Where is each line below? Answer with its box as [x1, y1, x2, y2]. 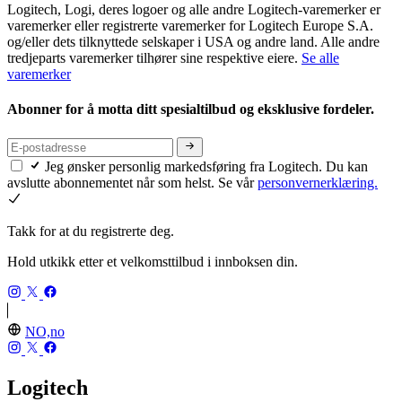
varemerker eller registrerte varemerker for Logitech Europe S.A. [7, 18, 373, 34]
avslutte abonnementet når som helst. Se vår [7, 175, 258, 191]
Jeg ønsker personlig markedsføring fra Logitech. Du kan [45, 159, 368, 175]
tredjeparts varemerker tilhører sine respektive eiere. [7, 50, 301, 66]
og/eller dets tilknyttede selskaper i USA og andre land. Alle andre [7, 34, 380, 50]
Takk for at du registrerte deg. [7, 223, 174, 240]
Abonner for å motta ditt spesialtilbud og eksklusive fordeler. [7, 101, 378, 118]
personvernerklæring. [258, 175, 378, 191]
